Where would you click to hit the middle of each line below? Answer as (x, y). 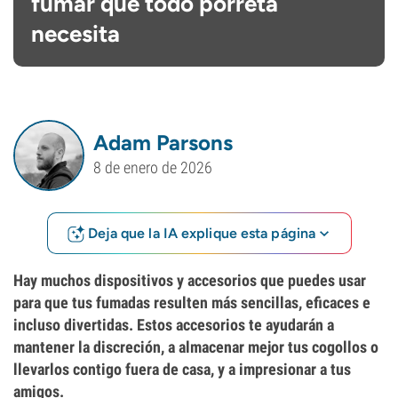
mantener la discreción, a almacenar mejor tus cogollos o (196, 347)
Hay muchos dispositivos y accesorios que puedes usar (190, 280)
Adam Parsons (163, 142)
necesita (76, 34)
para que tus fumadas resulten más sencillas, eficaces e (192, 302)
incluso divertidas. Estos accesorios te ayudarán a (174, 325)
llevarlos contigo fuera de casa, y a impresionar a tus (182, 369)
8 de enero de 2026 (153, 168)
